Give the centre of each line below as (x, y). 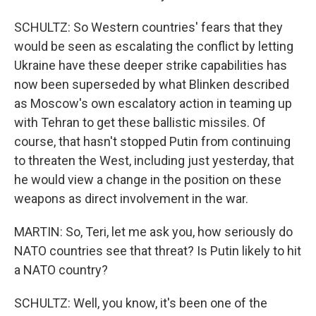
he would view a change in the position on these (148, 180)
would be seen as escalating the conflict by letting (154, 46)
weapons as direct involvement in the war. (131, 199)
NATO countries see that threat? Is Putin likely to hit (158, 251)
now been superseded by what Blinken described (152, 84)
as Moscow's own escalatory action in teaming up (153, 103)
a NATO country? (61, 270)
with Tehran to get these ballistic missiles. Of (140, 122)
